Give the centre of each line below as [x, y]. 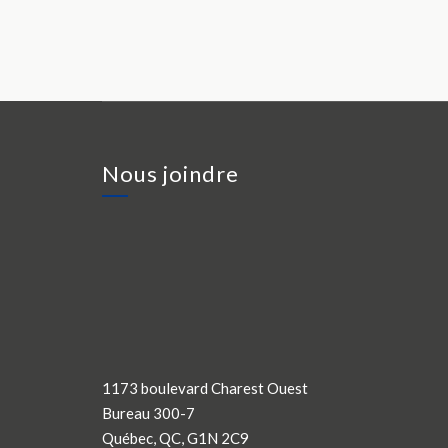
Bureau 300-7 [148, 413]
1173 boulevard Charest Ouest [205, 388]
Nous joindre [170, 174]
